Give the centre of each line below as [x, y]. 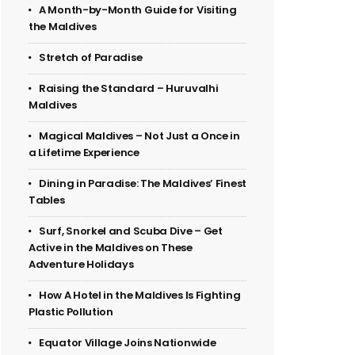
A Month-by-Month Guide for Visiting [138, 10]
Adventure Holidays [81, 265]
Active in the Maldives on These [111, 248]
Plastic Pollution [71, 312]
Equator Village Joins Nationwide [128, 343]
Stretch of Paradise [91, 58]
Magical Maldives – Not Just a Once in [139, 136]
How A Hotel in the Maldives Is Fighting [140, 296]
